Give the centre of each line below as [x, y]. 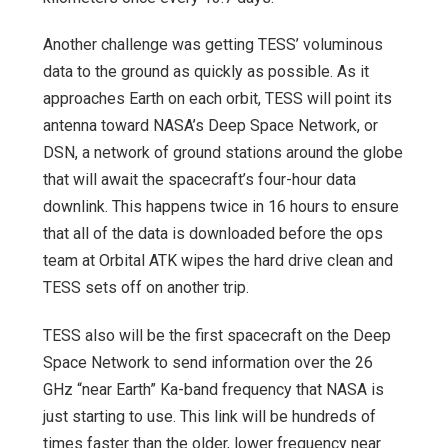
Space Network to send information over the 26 [208, 363]
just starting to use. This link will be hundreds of [209, 417]
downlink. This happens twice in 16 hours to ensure [221, 207]
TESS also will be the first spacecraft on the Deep [217, 336]
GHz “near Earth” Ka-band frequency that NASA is [213, 390]
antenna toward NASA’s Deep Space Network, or [210, 126]
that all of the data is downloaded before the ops [213, 234]
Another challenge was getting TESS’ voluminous [213, 45]
